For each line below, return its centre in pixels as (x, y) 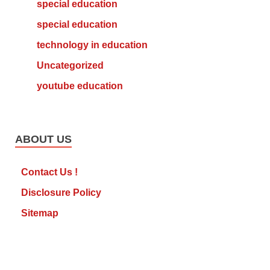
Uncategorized (70, 66)
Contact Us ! (49, 172)
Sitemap (40, 213)
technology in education (92, 45)
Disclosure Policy (61, 192)
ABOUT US (43, 139)
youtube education (80, 86)
